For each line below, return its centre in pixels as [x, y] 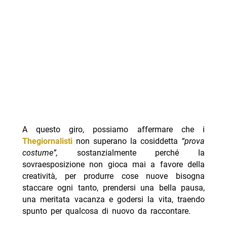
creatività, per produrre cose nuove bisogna [113, 176]
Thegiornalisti [47, 141]
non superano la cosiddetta [127, 141]
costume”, [49, 153]
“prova [193, 141]
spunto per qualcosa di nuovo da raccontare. [106, 211]
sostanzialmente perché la [141, 153]
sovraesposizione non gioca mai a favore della [113, 165]
